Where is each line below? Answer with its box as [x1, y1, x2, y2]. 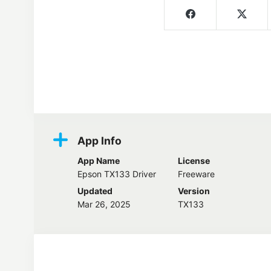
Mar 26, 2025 [77, 199, 131, 210]
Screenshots [53, 79, 142, 97]
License [178, 155, 210, 166]
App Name [77, 155, 120, 166]
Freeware [178, 169, 215, 180]
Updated [77, 186, 113, 197]
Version [178, 186, 210, 197]
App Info [77, 134, 122, 148]
